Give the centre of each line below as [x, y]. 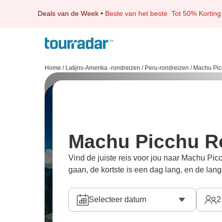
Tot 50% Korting [196, 13]
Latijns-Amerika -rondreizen [103, 68]
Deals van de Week [68, 13]
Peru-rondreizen [167, 68]
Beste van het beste [138, 13]
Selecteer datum [117, 199]
